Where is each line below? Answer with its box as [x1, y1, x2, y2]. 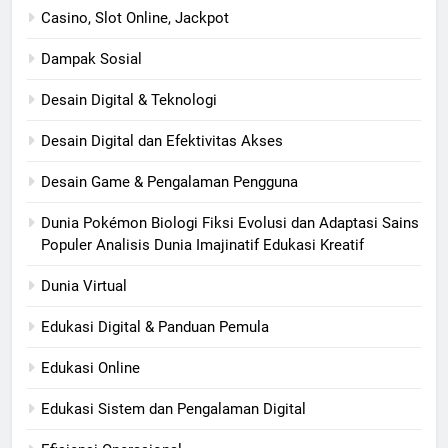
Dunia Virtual [41, 276, 127, 295]
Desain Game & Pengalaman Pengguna [41, 172, 298, 191]
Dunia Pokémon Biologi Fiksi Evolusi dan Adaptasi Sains [41, 213, 419, 232]
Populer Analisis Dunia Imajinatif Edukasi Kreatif [41, 235, 364, 254]
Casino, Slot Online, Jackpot [41, 8, 229, 27]
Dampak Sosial [41, 49, 142, 68]
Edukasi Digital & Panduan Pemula [41, 317, 269, 336]
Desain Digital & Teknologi [41, 90, 217, 109]
